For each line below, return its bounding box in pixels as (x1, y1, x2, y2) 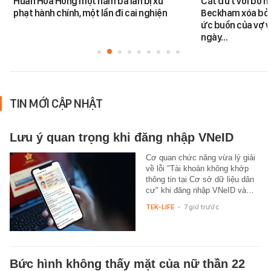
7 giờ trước (183, 202, 219, 211)
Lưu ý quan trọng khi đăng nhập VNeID (10, 130, 233, 144)
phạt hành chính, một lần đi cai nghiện (13, 7, 168, 19)
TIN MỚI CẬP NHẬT (10, 96, 102, 111)
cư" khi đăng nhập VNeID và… (145, 185, 254, 195)
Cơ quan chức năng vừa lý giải (145, 152, 255, 162)
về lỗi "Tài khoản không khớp (145, 163, 249, 173)
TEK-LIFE (145, 202, 174, 211)
